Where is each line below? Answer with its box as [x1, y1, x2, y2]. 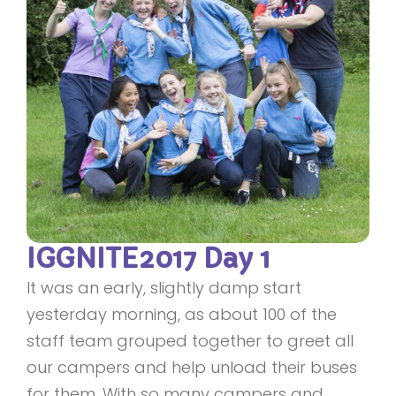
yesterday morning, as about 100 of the [27, 303, 337, 325]
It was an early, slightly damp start [27, 277, 301, 299]
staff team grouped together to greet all [27, 330, 354, 352]
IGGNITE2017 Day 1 [27, 242, 270, 275]
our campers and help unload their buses [27, 356, 357, 378]
